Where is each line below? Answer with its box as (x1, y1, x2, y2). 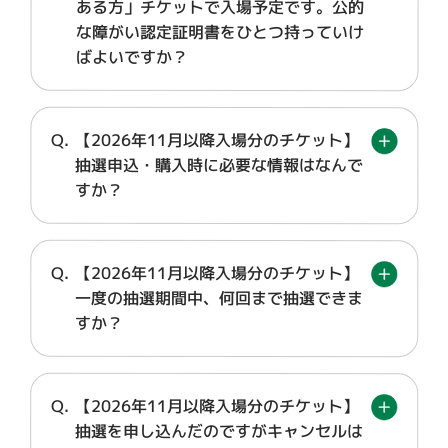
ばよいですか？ (75, 45, 188, 68)
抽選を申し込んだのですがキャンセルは (75, 419, 364, 443)
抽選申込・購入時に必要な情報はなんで (75, 153, 364, 177)
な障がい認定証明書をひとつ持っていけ (75, 20, 364, 44)
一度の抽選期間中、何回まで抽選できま (75, 286, 364, 310)
